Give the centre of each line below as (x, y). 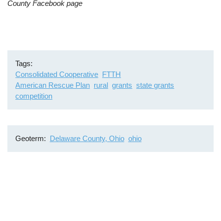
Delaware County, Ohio (87, 139)
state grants (155, 85)
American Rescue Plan (53, 85)
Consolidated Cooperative (57, 74)
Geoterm (30, 139)
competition (34, 96)
